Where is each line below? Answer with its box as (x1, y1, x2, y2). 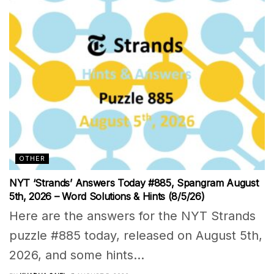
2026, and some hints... (9, 247, 144, 262)
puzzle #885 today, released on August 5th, (9, 228, 262, 243)
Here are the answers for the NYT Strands (9, 208, 256, 223)
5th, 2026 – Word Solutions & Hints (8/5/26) (9, 190, 205, 202)
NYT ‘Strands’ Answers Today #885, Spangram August (9, 176, 259, 189)
